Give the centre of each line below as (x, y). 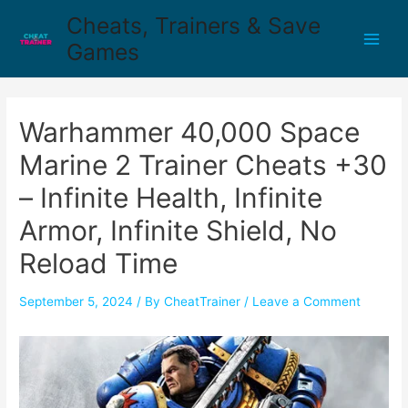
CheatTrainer (203, 302)
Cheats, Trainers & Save (193, 25)
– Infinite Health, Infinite (171, 198)
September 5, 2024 (76, 302)
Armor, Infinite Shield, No (178, 231)
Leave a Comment (307, 302)
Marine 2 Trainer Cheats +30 (204, 165)
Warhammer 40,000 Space (190, 133)
